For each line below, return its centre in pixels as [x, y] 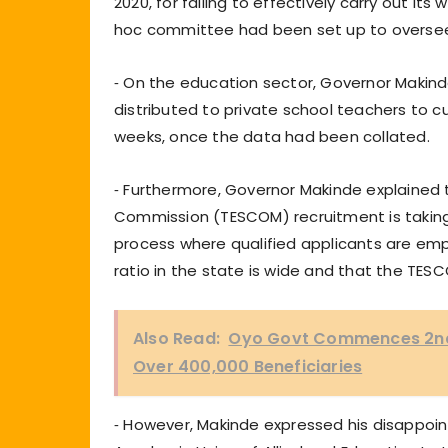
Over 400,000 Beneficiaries [248, 366]
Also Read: [176, 338]
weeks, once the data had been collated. [272, 136]
